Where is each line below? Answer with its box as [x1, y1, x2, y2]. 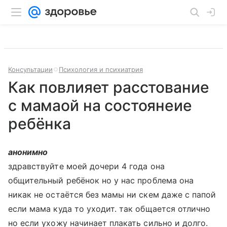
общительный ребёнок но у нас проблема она [8, 175, 194, 185]
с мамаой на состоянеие [8, 96, 192, 115]
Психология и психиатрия [59, 65, 143, 73]
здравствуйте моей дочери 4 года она [8, 161, 165, 171]
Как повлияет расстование [8, 78, 209, 96]
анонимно [8, 147, 48, 157]
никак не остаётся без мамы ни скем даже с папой [8, 190, 216, 200]
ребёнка [8, 115, 71, 133]
